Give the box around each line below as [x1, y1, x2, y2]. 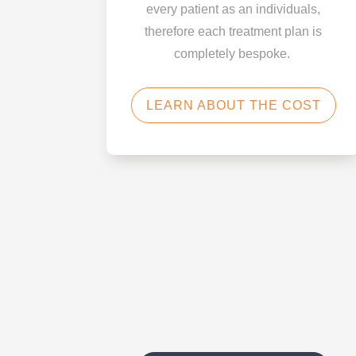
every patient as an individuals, [146, 2, 321, 16]
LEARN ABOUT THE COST [145, 98, 321, 112]
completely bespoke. [173, 46, 293, 60]
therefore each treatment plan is [145, 24, 323, 38]
